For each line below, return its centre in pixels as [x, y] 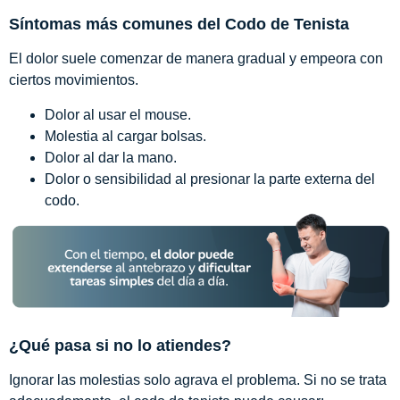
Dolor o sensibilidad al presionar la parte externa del [210, 179]
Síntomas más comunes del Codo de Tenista [179, 25]
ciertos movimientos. [74, 80]
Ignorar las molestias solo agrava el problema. [156, 379]
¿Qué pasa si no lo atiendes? [120, 345]
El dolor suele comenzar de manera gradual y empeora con [196, 59]
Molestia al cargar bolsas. [125, 136]
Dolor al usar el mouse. [118, 114]
